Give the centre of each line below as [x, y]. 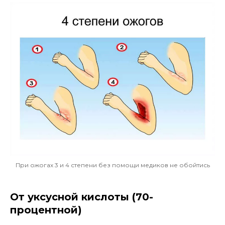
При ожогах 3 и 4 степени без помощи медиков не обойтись [113, 165]
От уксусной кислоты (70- [82, 197]
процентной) [46, 210]
